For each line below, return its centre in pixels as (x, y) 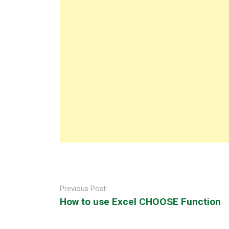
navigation (62, 186)
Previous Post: (84, 189)
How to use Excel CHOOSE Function (140, 202)
